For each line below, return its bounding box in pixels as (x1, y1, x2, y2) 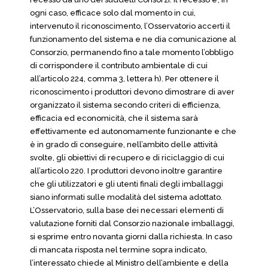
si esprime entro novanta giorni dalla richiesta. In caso (30, 232, 232, 241)
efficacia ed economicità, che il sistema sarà (30, 114, 198, 123)
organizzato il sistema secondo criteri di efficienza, (30, 100, 221, 109)
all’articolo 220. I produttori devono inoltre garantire (30, 166, 223, 175)
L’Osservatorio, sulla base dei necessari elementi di (30, 206, 224, 215)
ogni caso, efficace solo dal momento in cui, (30, 8, 196, 17)
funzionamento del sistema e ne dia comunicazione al (30, 35, 236, 44)
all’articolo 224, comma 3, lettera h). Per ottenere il (30, 74, 219, 83)
